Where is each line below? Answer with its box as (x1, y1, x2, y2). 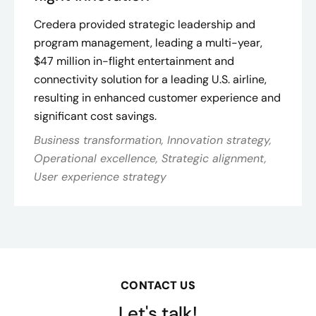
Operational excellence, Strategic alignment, (34, 151, 267, 166)
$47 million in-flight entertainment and (34, 54, 234, 68)
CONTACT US (121, 278, 195, 293)
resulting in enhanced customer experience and (34, 90, 281, 105)
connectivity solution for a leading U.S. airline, (34, 72, 267, 87)
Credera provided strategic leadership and (34, 17, 255, 32)
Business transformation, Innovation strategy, (34, 133, 272, 147)
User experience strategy (34, 169, 166, 184)
